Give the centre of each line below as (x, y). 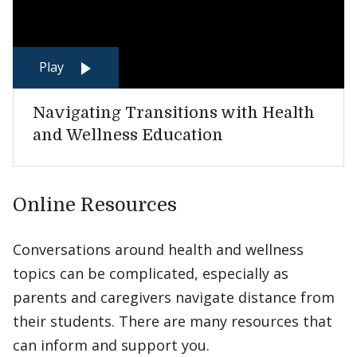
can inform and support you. (111, 345)
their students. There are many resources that (173, 321)
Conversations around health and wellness (158, 249)
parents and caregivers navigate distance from (174, 297)
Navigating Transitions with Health (174, 113)
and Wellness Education (128, 135)
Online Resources (95, 205)
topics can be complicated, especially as (151, 273)
